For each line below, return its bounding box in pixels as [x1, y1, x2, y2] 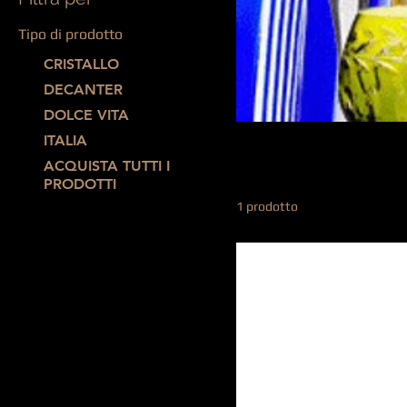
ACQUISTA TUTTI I [44, 157, 170, 175]
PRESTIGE [236, 124, 354, 154]
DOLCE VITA [44, 106, 129, 124]
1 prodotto [236, 199, 298, 213]
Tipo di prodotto [18, 25, 123, 43]
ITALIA [44, 132, 87, 150]
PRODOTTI [44, 175, 116, 194]
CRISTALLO [44, 55, 119, 74]
